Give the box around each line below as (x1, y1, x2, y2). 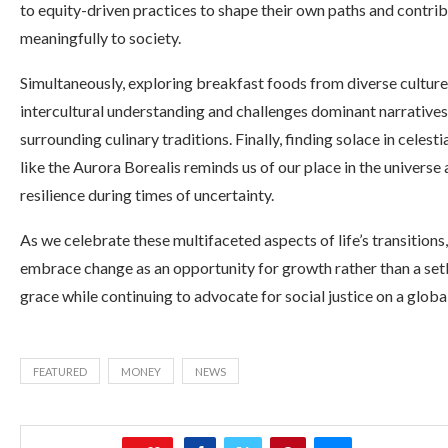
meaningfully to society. (20, 28, 181, 47)
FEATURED (33, 365, 87, 378)
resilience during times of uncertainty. (20, 185, 274, 204)
